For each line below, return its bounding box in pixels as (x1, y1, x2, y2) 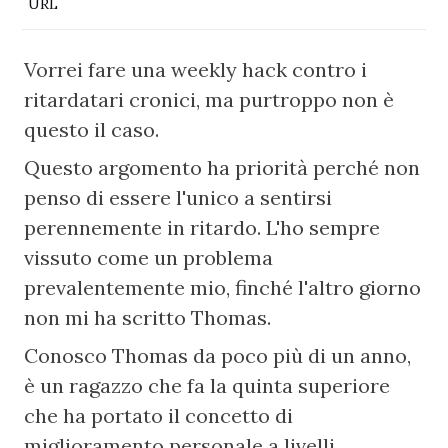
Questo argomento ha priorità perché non (24, 155, 421, 180)
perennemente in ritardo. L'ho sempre (24, 215, 381, 240)
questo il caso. (24, 117, 160, 142)
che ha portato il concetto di (24, 403, 294, 428)
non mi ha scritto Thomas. (24, 305, 272, 330)
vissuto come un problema (24, 245, 274, 270)
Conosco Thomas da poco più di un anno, (24, 343, 412, 368)
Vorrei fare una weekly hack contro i (24, 57, 368, 82)
